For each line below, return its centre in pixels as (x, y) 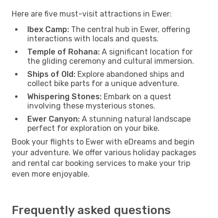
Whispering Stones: (64, 96)
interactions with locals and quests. (93, 38)
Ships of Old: (51, 74)
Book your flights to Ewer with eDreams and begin (103, 142)
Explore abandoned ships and (130, 74)
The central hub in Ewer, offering (130, 29)
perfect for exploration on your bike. (93, 128)
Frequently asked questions (91, 210)
